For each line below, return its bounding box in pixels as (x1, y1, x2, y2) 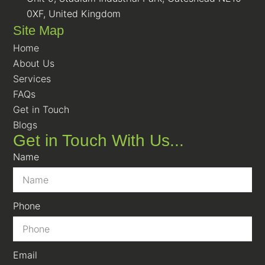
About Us (13, 57, 55, 70)
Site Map (13, 23, 64, 38)
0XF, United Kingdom (26, 8, 121, 20)
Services (13, 73, 51, 85)
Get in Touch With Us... (13, 131, 185, 150)
